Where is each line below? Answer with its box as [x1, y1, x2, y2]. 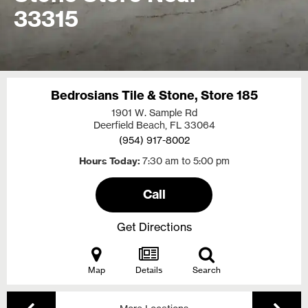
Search [192, 265, 221, 275]
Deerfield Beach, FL [93, 119, 184, 131]
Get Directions [116, 220, 192, 234]
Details [135, 265, 162, 275]
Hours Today [78, 155, 137, 167]
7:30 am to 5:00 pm [142, 155, 230, 166]
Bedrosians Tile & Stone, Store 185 [50, 87, 258, 103]
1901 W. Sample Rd [111, 107, 197, 118]
